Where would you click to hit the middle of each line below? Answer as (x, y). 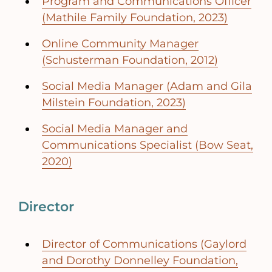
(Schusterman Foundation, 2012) (130, 60)
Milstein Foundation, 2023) (114, 103)
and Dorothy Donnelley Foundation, (140, 261)
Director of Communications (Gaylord (144, 244)
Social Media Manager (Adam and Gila (147, 87)
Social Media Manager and (115, 129)
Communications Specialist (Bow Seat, (148, 145)
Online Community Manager (120, 44)
